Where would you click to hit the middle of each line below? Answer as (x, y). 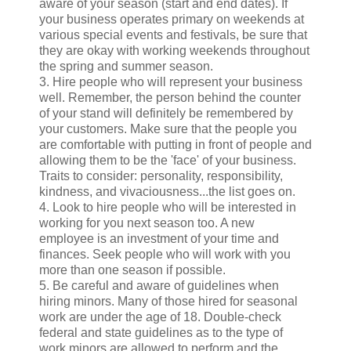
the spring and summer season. (126, 66)
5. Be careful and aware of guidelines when (159, 285)
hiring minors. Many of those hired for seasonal (168, 301)
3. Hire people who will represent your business (171, 81)
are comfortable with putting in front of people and (175, 144)
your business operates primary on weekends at (172, 19)
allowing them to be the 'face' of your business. (168, 160)
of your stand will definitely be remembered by (166, 113)
